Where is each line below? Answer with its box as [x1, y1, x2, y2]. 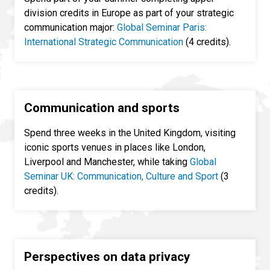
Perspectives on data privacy [24, 250, 190, 265]
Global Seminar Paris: [117, 22, 207, 34]
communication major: [24, 22, 117, 34]
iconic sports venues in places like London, [24, 142, 206, 154]
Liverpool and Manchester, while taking [24, 156, 190, 168]
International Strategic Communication [24, 36, 183, 48]
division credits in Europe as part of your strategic [24, 7, 234, 19]
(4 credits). [183, 36, 233, 48]
